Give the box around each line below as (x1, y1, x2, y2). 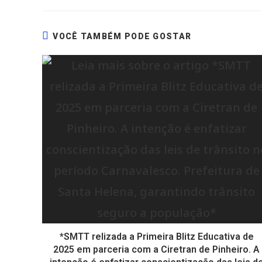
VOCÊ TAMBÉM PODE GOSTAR (53, 32, 192, 41)
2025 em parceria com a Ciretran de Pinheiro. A (53, 244, 260, 255)
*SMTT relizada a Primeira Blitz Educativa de (59, 231, 254, 242)
